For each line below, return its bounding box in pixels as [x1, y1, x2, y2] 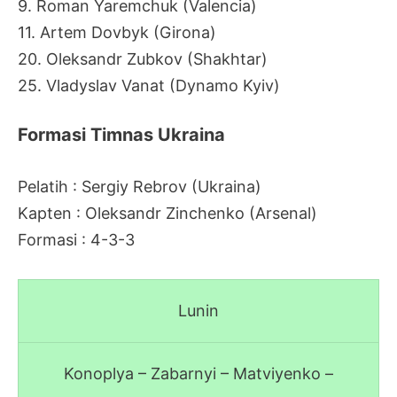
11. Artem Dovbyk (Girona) [18, 22, 216, 42]
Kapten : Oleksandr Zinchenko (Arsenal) [18, 204, 317, 223]
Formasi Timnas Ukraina [18, 124, 225, 146]
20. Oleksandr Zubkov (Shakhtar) [18, 49, 268, 68]
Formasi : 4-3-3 [18, 230, 135, 250]
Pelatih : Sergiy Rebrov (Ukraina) [18, 177, 261, 197]
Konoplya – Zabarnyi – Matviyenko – [64, 364, 333, 384]
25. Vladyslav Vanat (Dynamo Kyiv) [18, 75, 280, 95]
